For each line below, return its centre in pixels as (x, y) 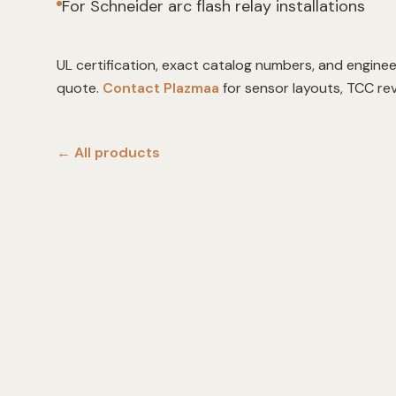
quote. (78, 88)
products (127, 152)
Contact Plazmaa (161, 88)
